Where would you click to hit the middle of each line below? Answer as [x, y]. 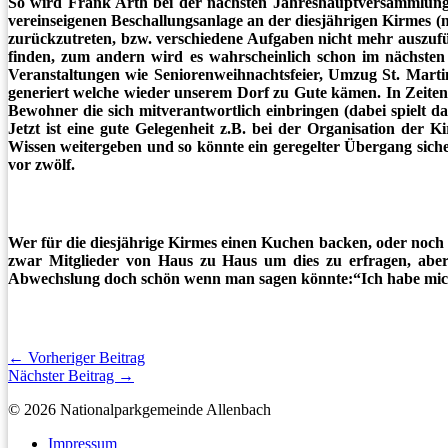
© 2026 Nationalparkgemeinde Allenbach [139, 409]
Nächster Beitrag [63, 375]
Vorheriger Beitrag [84, 357]
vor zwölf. [41, 164]
